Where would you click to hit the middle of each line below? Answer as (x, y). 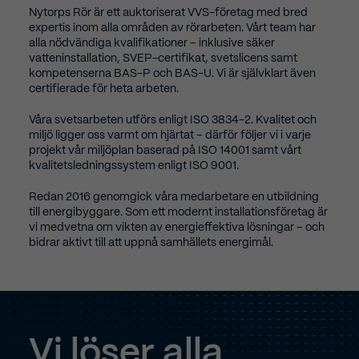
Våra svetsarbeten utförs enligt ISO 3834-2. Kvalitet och (173, 120)
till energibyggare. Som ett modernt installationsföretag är (178, 212)
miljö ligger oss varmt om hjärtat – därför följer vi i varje (170, 135)
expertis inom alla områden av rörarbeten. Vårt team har (172, 28)
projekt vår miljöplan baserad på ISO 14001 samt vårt (165, 150)
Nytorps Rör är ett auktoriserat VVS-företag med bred (168, 12)
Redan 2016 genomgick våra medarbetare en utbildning (174, 197)
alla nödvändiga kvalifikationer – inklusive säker (152, 43)
